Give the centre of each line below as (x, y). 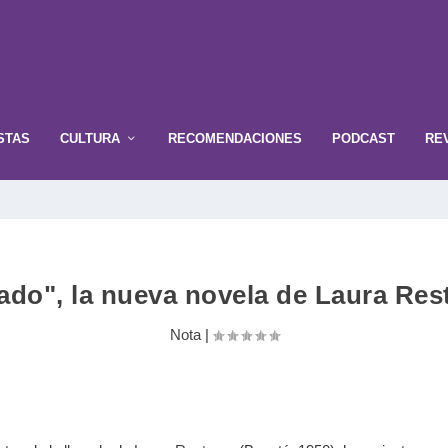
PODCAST (363, 138)
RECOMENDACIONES (235, 138)
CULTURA (90, 138)
